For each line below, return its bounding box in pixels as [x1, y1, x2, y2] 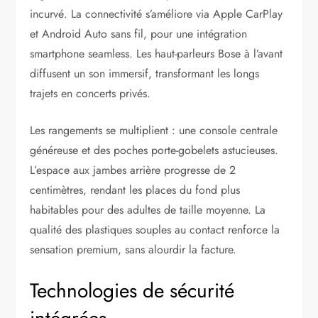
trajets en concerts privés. [30, 85, 151, 102]
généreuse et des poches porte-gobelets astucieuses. [30, 142, 279, 159]
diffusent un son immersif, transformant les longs [30, 65, 260, 82]
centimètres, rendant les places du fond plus [30, 182, 241, 199]
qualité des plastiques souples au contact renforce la [30, 221, 280, 238]
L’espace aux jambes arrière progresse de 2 [30, 162, 236, 179]
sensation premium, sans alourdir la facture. [30, 241, 237, 258]
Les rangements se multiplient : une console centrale [30, 122, 278, 139]
